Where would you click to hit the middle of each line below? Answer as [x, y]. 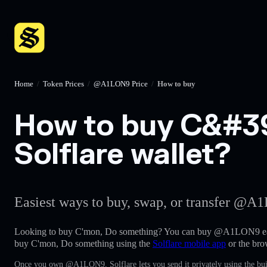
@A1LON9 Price [121, 84]
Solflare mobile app [189, 243]
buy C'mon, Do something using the [83, 243]
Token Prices [63, 84]
